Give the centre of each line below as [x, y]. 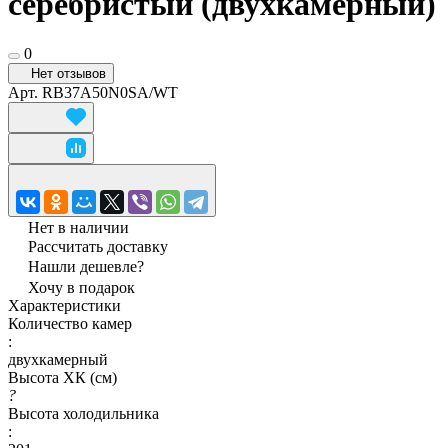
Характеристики [64, 305]
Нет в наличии [78, 227]
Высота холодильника [83, 413]
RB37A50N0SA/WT [110, 92]
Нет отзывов [68, 73]
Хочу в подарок [81, 287]
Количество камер [70, 323]
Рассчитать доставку [98, 246]
